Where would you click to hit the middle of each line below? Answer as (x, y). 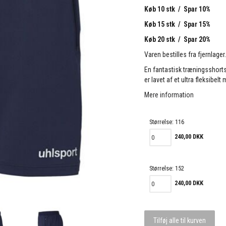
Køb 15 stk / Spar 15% (178, 24)
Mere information (169, 95)
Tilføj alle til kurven (180, 221)
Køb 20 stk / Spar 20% (178, 40)
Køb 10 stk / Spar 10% (178, 9)
